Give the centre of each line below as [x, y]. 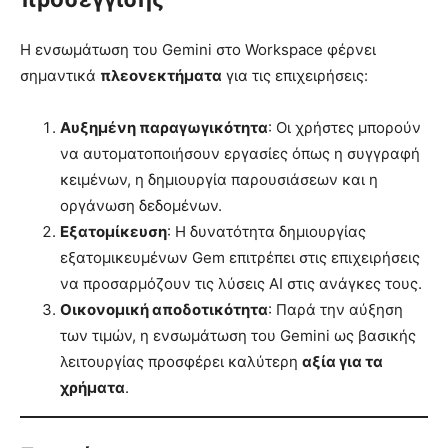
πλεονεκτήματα [161, 75]
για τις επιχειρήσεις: [295, 75]
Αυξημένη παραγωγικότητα [164, 127]
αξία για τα [342, 361]
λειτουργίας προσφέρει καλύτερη [181, 361]
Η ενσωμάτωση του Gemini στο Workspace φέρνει [198, 49]
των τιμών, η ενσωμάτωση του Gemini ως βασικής [238, 335]
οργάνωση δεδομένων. [141, 205]
